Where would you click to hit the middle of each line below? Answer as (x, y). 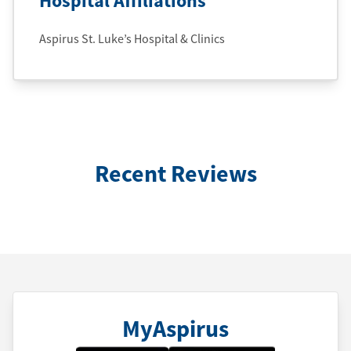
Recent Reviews (175, 173)
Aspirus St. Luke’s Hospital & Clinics (132, 38)
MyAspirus (175, 328)
